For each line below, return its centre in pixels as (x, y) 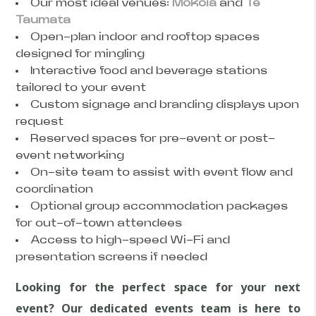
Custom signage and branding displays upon (165, 104)
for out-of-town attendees (99, 223)
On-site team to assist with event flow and (162, 172)
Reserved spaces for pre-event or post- (153, 138)
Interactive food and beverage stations (149, 71)
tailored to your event (81, 87)
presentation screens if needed (112, 257)
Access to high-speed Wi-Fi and (130, 240)
